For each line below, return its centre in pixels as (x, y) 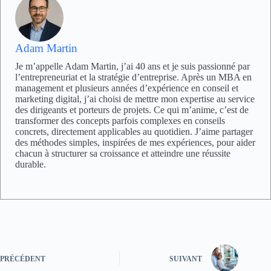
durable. (31, 165)
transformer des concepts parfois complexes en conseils (120, 121)
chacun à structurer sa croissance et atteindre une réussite (123, 154)
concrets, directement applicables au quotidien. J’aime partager (134, 132)
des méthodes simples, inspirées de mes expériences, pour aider (135, 143)
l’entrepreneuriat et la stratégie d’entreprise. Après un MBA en (133, 77)
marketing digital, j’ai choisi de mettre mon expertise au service (135, 99)
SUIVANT (186, 259)
